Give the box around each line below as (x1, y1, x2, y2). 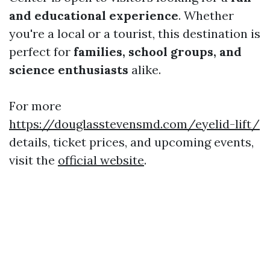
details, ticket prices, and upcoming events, (9, 134, 254, 150)
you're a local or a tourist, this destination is (9, 26, 260, 42)
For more (9, 98, 61, 114)
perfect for (9, 44, 74, 60)
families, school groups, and (74, 44, 242, 60)
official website (58, 152, 144, 168)
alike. (128, 62, 161, 78)
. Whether (178, 8, 234, 24)
